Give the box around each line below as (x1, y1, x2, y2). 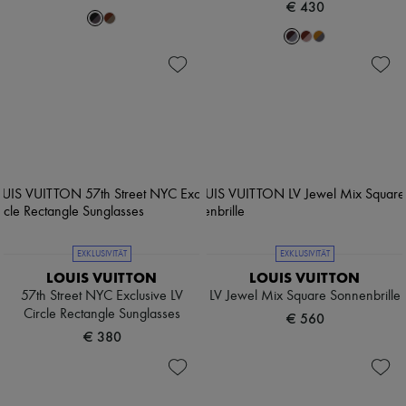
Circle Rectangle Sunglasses (23, 307, 180, 323)
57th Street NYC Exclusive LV (20, 289, 183, 304)
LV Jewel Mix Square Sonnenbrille (208, 289, 401, 304)
